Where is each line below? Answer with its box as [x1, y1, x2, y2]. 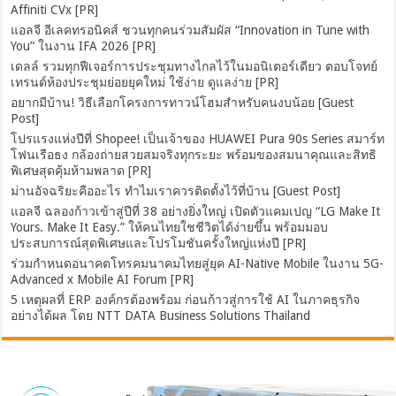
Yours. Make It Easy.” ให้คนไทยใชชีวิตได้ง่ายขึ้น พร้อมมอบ [11, 220, 329, 235]
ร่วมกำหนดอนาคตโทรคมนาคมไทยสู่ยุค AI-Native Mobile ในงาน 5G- [11, 256, 385, 271]
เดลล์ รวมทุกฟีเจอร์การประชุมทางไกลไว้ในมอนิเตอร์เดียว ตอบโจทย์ [11, 59, 378, 74]
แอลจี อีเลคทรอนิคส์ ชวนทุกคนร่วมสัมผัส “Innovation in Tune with [11, 23, 370, 38]
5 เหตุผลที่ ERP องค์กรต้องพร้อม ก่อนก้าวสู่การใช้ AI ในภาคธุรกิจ [11, 293, 361, 308]
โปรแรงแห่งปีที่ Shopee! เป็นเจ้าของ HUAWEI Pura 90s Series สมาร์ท [11, 132, 385, 147]
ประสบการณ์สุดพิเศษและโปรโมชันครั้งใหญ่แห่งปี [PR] [11, 236, 307, 251]
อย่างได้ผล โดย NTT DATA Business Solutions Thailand [11, 308, 311, 324]
